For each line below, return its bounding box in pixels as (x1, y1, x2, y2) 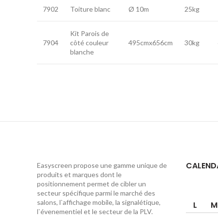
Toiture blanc (70, 5, 110, 13)
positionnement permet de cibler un (37, 180, 146, 188)
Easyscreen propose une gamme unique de (37, 161, 167, 169)
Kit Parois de (70, 29, 109, 37)
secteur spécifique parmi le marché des (37, 189, 155, 197)
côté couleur (70, 38, 109, 47)
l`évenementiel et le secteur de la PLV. (37, 207, 153, 216)
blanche (70, 48, 94, 56)
